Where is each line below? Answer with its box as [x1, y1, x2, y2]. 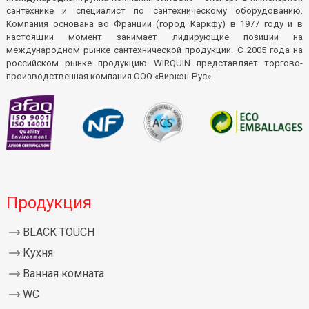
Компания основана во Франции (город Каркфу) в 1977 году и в [6, 19, 303, 30]
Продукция [6, 193, 92, 213]
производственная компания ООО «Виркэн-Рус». [6, 71, 213, 82]
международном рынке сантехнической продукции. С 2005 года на [6, 45, 303, 56]
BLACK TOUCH [22, 226, 94, 239]
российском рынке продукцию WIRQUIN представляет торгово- [6, 58, 303, 69]
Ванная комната [22, 267, 104, 281]
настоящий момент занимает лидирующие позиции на [6, 32, 303, 43]
